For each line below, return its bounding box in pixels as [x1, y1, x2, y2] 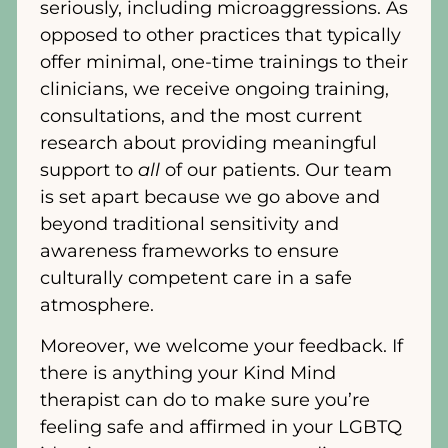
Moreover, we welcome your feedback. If [40, 335, 403, 358]
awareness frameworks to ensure [40, 239, 339, 262]
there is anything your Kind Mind [40, 362, 336, 385]
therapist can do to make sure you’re [40, 389, 370, 412]
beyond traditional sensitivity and [40, 212, 339, 235]
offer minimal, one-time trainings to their [40, 50, 408, 73]
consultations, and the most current [40, 104, 362, 127]
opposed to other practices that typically [40, 23, 401, 46]
